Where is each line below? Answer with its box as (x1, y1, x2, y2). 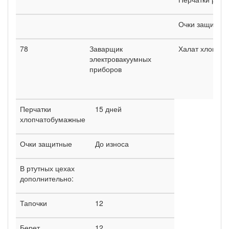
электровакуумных (89, 53, 151, 64)
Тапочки (20, 197, 47, 208)
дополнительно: (20, 173, 74, 184)
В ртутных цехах (20, 163, 75, 173)
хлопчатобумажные (20, 113, 85, 124)
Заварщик (89, 43, 123, 54)
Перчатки (20, 103, 51, 114)
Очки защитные (20, 138, 72, 149)
